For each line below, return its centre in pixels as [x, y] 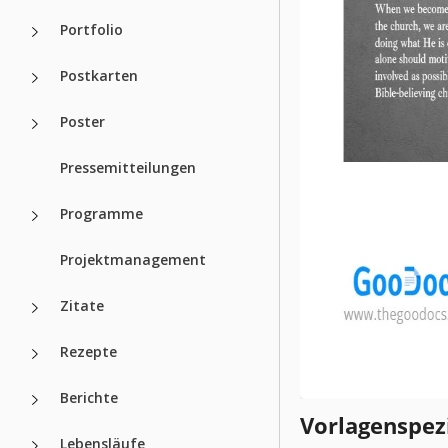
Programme [101, 213]
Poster [82, 121]
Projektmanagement [133, 259]
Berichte [89, 397]
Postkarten [99, 75]
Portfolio [91, 29]
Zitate [82, 305]
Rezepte [88, 351]
